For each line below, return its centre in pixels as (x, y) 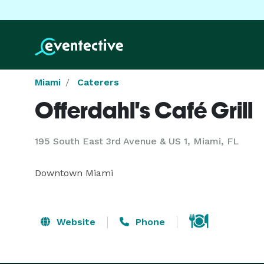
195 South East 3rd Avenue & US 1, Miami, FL (137, 141)
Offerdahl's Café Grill (144, 110)
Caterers (98, 82)
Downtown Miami (74, 173)
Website (75, 222)
